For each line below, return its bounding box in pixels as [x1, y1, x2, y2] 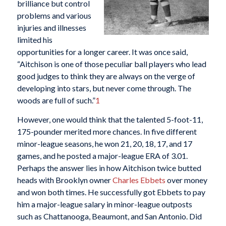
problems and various [17, 11, 91, 21]
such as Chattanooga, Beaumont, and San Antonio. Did [17, 211, 202, 221]
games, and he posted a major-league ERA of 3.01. [17, 150, 188, 160]
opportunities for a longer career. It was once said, [17, 47, 188, 57]
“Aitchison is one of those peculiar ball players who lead [17, 59, 206, 69]
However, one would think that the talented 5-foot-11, [17, 114, 203, 124]
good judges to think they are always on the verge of [17, 71, 195, 81]
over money [165, 175, 207, 185]
